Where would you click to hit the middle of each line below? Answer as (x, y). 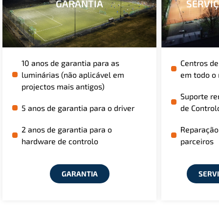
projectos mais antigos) (63, 86)
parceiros (197, 141)
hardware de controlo (60, 141)
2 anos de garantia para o (66, 129)
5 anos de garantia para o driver (78, 108)
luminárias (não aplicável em (73, 74)
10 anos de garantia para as (70, 63)
